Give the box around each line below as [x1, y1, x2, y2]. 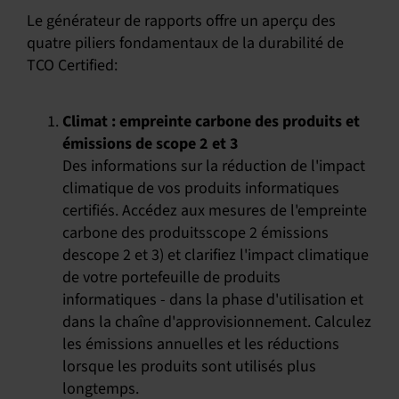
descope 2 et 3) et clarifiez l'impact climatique [61, 244, 369, 266]
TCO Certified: [26, 54, 118, 77]
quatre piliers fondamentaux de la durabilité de [26, 32, 344, 54]
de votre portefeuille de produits [61, 266, 281, 289]
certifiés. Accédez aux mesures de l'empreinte [61, 199, 367, 222]
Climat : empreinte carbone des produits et [61, 110, 360, 133]
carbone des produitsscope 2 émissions [61, 222, 329, 244]
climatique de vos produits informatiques [61, 177, 339, 199]
